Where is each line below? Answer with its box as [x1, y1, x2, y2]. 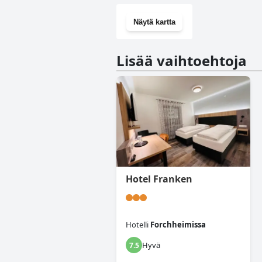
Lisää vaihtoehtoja [116, 51, 247, 71]
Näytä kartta [133, 17, 175, 26]
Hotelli [126, 219, 149, 230]
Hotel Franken [126, 173, 192, 186]
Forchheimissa [150, 219, 206, 230]
